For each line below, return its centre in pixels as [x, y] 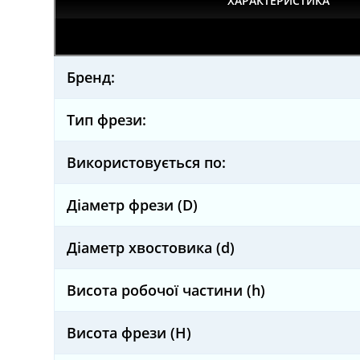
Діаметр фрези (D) [133, 205]
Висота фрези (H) [129, 332]
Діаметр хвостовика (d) [151, 247]
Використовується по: [147, 162]
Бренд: [91, 77]
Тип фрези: [107, 119]
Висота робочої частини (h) [166, 290]
